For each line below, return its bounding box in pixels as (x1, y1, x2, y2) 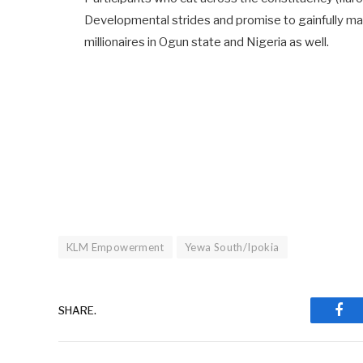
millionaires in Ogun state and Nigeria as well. (84, 34, 330, 49)
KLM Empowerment (66, 241, 164, 254)
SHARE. (58, 303, 96, 317)
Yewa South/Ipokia (184, 241, 280, 254)
